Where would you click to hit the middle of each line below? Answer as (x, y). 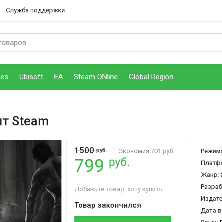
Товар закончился (108, 205)
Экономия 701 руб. (146, 151)
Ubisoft (31, 77)
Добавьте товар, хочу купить (118, 189)
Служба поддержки (35, 10)
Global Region (151, 77)
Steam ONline (96, 77)
